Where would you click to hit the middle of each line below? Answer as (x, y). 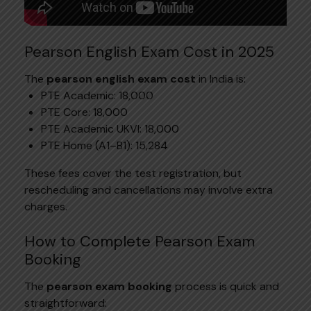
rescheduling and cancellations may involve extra (149, 190)
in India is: (221, 78)
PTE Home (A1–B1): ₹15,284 (104, 145)
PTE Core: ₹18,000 (84, 112)
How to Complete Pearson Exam (140, 241)
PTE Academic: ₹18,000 (97, 95)
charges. (46, 206)
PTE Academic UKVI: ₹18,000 (110, 128)
